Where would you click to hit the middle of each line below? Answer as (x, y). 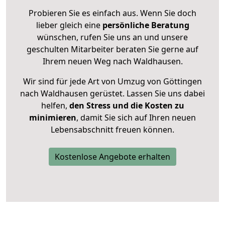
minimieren (53, 118)
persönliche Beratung (146, 25)
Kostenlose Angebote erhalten (113, 157)
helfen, (54, 106)
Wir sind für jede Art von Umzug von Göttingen (113, 82)
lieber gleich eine (69, 25)
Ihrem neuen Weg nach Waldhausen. (113, 62)
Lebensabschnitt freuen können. (113, 130)
